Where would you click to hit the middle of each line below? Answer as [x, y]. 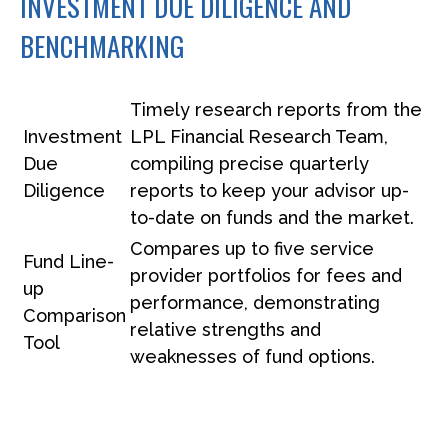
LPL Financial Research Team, [259, 136]
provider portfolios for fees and [266, 275]
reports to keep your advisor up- [269, 190]
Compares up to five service [252, 248]
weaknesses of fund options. [252, 356]
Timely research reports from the [276, 109]
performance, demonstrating [255, 302]
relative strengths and [225, 329]
